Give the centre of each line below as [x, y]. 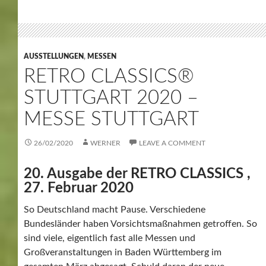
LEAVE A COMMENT [172, 143]
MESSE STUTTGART [111, 119]
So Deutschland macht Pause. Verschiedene [115, 209]
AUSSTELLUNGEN [54, 56]
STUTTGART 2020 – [111, 97]
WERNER [105, 143]
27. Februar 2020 [79, 188]
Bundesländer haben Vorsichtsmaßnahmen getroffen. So [140, 224]
